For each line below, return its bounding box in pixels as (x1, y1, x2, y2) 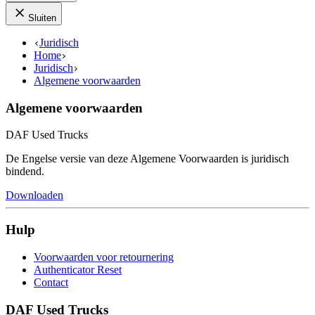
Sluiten (28, 13, 56, 23)
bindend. (6, 165, 47, 178)
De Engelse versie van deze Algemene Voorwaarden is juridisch (6, 153, 289, 165)
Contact (34, 276, 68, 288)
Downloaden (6, 189, 63, 202)
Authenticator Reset (34, 263, 122, 276)
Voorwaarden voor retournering (34, 250, 174, 263)
